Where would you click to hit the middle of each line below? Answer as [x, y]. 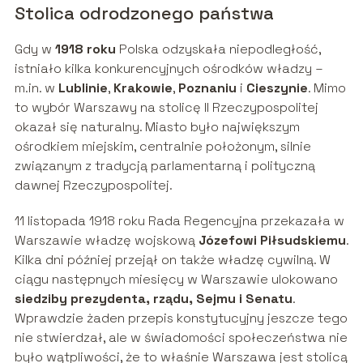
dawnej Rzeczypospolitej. [93, 186]
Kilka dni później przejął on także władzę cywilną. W [172, 260]
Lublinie [83, 88]
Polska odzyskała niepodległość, [218, 49]
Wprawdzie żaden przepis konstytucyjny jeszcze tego [181, 318]
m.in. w [36, 88]
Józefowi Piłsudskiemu [272, 241]
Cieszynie [277, 88]
